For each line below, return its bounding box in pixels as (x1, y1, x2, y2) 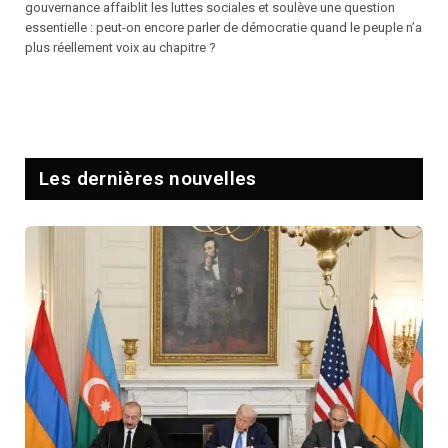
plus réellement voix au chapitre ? (25, 40, 216, 55)
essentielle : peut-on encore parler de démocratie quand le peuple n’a (25, 20, 422, 35)
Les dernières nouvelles (39, 167, 257, 190)
